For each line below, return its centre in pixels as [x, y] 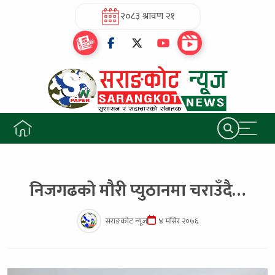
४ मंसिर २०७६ [179, 221]
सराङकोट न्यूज [127, 221]
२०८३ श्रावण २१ [147, 16]
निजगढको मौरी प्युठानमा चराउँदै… [137, 190]
